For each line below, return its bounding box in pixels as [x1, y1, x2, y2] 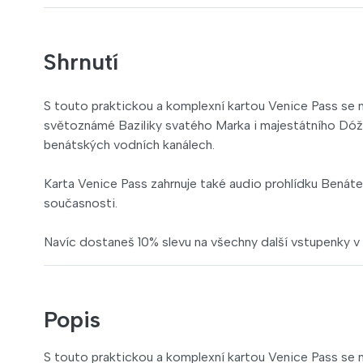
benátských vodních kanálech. [44, 137, 215, 152]
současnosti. [44, 195, 117, 211]
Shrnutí [44, 48, 118, 75]
